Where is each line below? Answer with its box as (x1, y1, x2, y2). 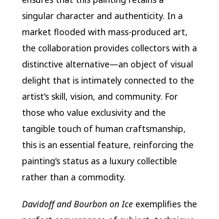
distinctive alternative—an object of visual (22, 58, 193, 70)
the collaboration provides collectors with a (22, 42, 197, 54)
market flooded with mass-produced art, (22, 26, 188, 38)
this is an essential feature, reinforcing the (22, 139, 194, 151)
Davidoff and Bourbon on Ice (22, 197, 133, 210)
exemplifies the (132, 197, 197, 210)
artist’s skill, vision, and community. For (22, 90, 178, 103)
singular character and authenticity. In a (22, 10, 183, 22)
